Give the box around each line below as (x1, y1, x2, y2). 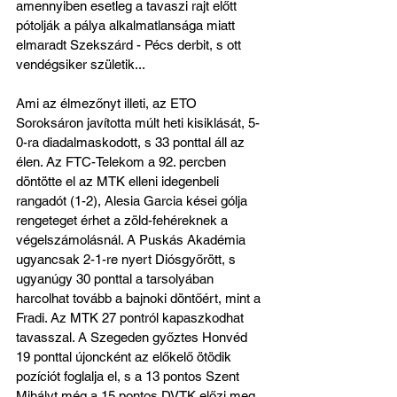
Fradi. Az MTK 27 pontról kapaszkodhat (16, 310, 247, 326)
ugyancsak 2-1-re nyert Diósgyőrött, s (16, 252, 239, 268)
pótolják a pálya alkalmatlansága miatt (16, 18, 238, 34)
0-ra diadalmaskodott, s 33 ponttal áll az (16, 135, 248, 151)
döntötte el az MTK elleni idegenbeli (16, 174, 222, 190)
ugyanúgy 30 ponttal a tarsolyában (16, 271, 217, 287)
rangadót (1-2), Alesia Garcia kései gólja (16, 193, 251, 209)
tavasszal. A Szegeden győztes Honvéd (16, 330, 251, 346)
